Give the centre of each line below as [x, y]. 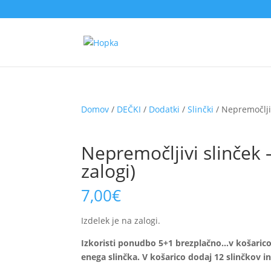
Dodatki [165, 109]
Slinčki [201, 109]
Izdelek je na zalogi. [121, 220]
